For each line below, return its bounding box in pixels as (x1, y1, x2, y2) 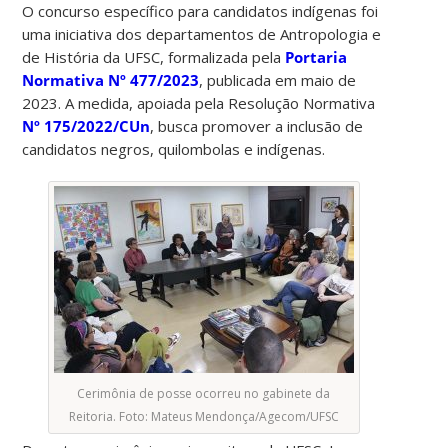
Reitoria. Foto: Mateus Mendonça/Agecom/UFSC (68, 407, 339, 425)
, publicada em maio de (199, 69, 357, 90)
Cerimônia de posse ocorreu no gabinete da (77, 384, 331, 402)
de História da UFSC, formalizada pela (22, 46, 286, 67)
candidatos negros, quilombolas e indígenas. (22, 138, 326, 159)
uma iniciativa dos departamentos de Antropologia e (22, 23, 382, 44)
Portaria (285, 46, 348, 67)
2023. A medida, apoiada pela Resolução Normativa (22, 92, 376, 113)
